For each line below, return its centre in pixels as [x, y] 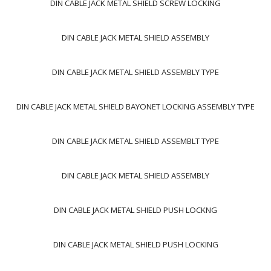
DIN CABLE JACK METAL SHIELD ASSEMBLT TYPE [135, 141]
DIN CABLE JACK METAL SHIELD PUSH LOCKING [135, 244]
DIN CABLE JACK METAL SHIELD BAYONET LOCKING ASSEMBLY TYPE [135, 106]
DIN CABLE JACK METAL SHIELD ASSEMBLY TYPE [135, 72]
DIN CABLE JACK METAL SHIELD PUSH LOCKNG [135, 210]
